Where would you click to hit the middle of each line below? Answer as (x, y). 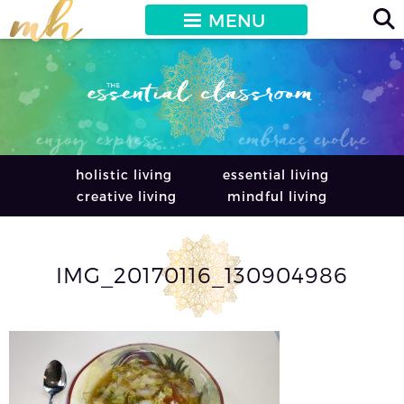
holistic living (124, 174)
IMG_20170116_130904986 (202, 274)
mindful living (277, 196)
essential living (275, 174)
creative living (127, 196)
